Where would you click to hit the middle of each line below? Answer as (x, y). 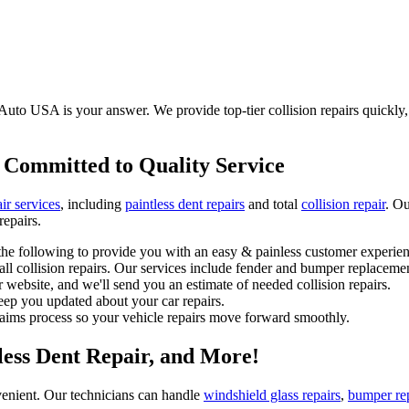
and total (273, 204)
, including (93, 204)
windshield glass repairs (272, 394)
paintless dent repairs (185, 204)
